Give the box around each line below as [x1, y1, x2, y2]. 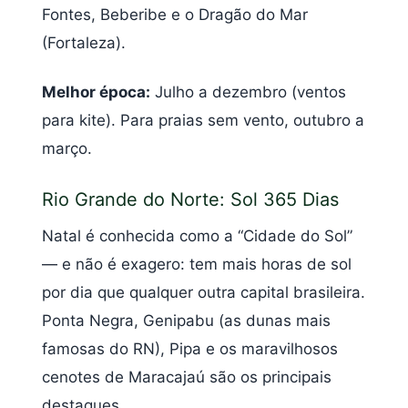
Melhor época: [42, 82, 150, 101]
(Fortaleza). [42, 34, 126, 53]
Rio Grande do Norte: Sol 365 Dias [42, 189, 339, 211]
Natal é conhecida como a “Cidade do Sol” [42, 227, 352, 246]
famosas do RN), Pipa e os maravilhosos [42, 340, 338, 359]
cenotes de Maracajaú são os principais [42, 368, 331, 387]
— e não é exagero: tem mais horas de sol [42, 255, 352, 274]
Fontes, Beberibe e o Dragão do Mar [42, 5, 308, 25]
